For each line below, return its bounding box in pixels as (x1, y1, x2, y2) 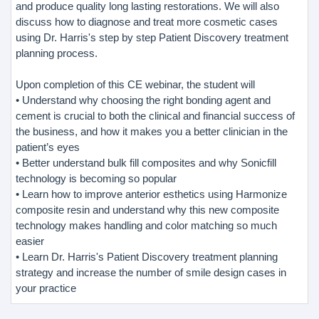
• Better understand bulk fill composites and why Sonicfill (16, 156, 276, 169)
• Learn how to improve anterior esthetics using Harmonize (16, 187, 287, 200)
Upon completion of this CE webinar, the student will (16, 78, 255, 90)
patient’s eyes (16, 140, 80, 153)
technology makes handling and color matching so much (16, 219, 277, 231)
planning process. (16, 46, 98, 59)
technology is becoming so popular (16, 172, 177, 184)
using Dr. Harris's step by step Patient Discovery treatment (16, 31, 288, 43)
